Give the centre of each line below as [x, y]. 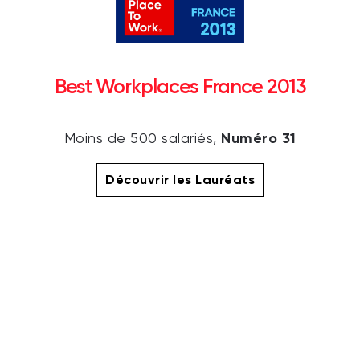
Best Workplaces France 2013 [180, 86]
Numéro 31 [259, 138]
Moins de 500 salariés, [142, 139]
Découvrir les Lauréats [180, 179]
